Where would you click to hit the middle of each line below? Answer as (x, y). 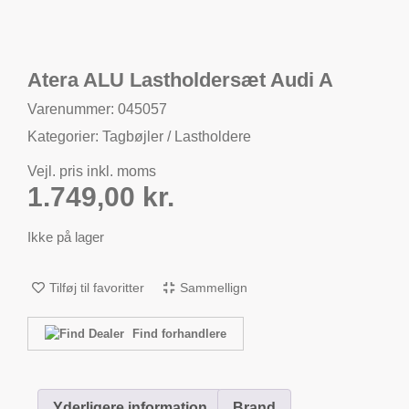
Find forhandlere (178, 333)
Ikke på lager (66, 238)
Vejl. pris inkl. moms (92, 171)
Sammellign (214, 287)
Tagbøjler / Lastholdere (177, 136)
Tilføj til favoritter (97, 287)
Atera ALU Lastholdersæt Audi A (180, 80)
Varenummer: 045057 (97, 109)
